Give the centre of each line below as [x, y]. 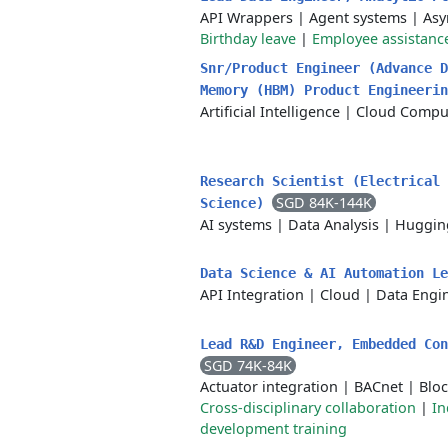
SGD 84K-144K [324, 202]
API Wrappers [246, 17]
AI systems [236, 224]
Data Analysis [333, 224]
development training [273, 428]
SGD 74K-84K [248, 365]
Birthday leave [248, 38]
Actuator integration [269, 386]
